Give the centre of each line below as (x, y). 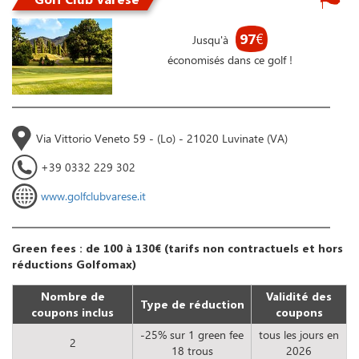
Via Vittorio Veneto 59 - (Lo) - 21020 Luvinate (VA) (162, 138)
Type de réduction (192, 304)
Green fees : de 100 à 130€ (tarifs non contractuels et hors (177, 248)
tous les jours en (299, 334)
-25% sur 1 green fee (192, 334)
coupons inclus (73, 312)
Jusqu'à (212, 40)
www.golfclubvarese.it (93, 196)
